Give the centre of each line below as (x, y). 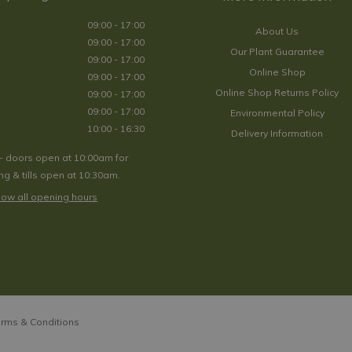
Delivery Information (277, 133)
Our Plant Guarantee (277, 51)
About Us (277, 31)
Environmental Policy (277, 113)
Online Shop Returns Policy (277, 92)
